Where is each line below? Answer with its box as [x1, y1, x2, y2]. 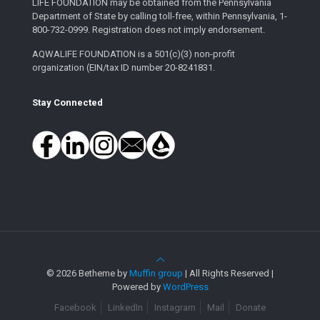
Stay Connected [32, 96, 103, 108]
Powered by [111, 281, 163, 292]
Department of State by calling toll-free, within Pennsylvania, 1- [32, 10, 287, 21]
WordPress [162, 281, 209, 292]
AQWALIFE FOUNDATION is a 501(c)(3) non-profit [32, 48, 235, 59]
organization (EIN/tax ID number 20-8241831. [32, 61, 215, 73]
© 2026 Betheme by [46, 267, 129, 279]
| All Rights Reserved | [183, 267, 274, 279]
